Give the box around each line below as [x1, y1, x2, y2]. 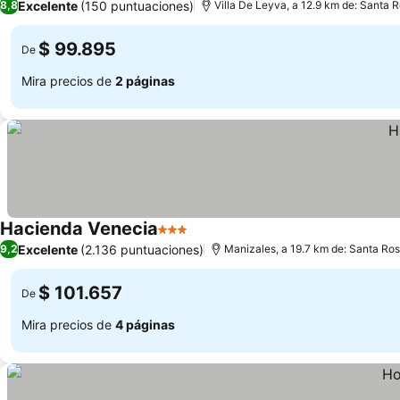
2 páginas [115, 72, 175, 88]
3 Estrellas [157, 229, 228, 247]
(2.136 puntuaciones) [80, 241, 204, 257]
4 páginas [115, 316, 175, 332]
